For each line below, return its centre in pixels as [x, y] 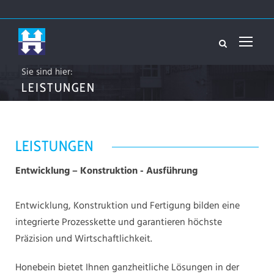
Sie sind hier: [51, 72]
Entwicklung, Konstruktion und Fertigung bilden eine [128, 206]
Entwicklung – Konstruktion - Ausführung [106, 172]
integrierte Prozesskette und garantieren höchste [119, 223]
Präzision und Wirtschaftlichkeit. [84, 239]
